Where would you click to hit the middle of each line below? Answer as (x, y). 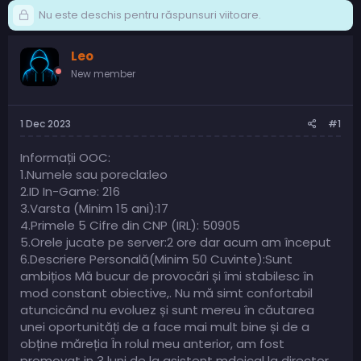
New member (103, 74)
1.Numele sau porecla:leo (94, 174)
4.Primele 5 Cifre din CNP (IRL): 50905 (130, 225)
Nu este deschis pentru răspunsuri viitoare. (149, 15)
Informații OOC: (65, 157)
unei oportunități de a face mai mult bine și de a (165, 326)
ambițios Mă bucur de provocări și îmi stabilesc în (167, 276)
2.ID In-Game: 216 (70, 191)
